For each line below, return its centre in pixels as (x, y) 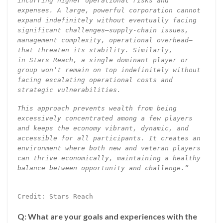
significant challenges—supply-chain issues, (103, 30)
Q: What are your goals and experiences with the (107, 216)
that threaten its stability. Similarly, (95, 50)
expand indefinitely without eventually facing (107, 20)
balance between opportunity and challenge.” (103, 168)
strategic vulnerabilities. (69, 90)
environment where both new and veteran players (109, 148)
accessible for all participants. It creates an (109, 138)
